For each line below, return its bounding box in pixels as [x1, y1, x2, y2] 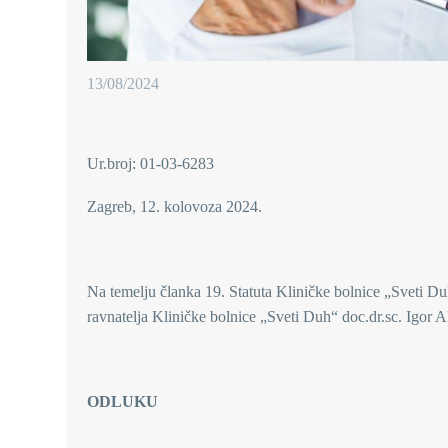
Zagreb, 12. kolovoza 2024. [87, 197, 262, 215]
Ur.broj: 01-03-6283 [87, 155, 214, 173]
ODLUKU [87, 393, 158, 411]
